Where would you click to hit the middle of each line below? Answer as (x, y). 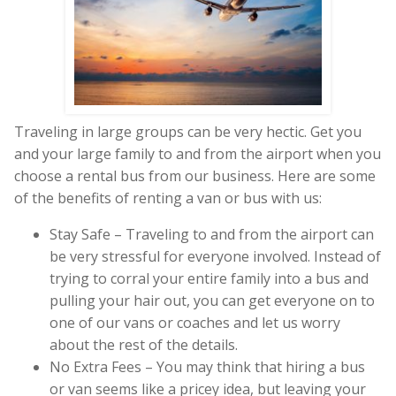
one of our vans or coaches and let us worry (195, 322)
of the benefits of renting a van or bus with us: (168, 198)
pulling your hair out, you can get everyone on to (212, 300)
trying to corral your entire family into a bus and (209, 278)
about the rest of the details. (144, 344)
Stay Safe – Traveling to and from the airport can (212, 234)
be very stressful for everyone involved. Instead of (215, 256)
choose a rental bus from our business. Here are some (195, 175)
